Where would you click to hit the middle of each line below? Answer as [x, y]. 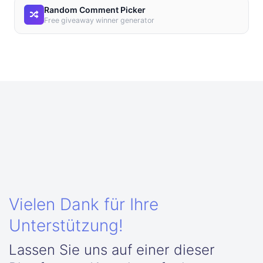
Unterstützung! [66, 225]
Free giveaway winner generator [99, 20]
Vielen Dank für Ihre [84, 204]
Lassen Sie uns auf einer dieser [112, 250]
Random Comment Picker [95, 10]
